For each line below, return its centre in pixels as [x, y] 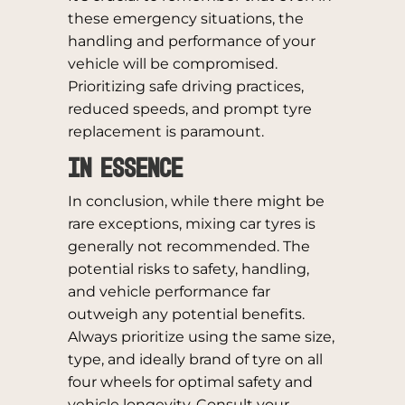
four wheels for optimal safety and [190, 382]
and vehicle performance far [169, 292]
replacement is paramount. [165, 132]
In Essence [129, 170]
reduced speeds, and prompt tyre [189, 109]
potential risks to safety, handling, [188, 269]
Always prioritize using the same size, [201, 337]
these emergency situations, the [185, 19]
